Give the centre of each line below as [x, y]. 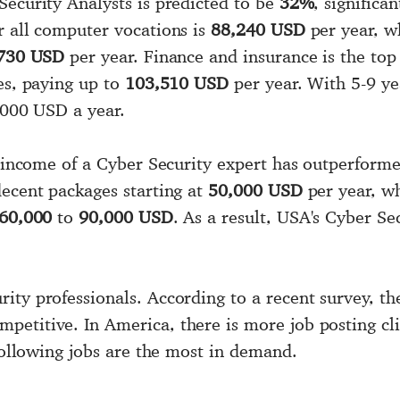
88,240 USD [258, 29]
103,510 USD [177, 83]
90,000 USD [126, 217]
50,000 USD [255, 190]
